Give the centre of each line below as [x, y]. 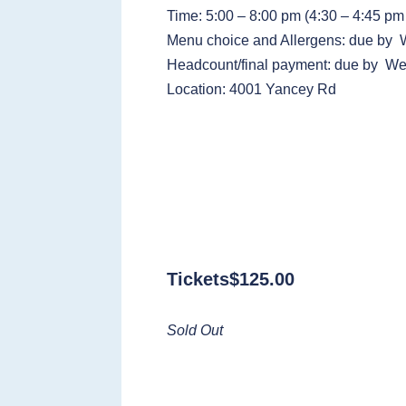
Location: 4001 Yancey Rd [252, 89]
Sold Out [195, 330]
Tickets [198, 279]
